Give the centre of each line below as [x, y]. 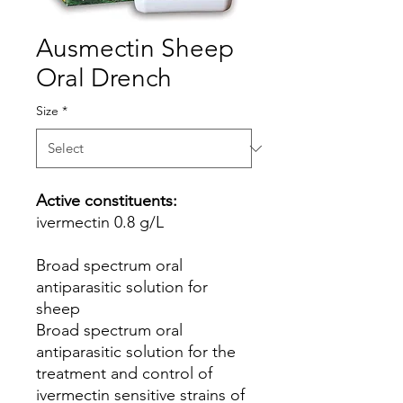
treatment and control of [124, 373]
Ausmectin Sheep [135, 48]
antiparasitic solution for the [136, 352]
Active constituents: [107, 201]
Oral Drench [104, 78]
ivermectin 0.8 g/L [100, 222]
